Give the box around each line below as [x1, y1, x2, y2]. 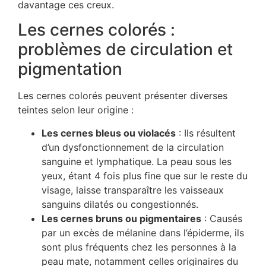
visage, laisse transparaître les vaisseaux [42, 183, 224, 196]
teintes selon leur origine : [18, 104, 134, 116]
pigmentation [18, 59, 122, 80]
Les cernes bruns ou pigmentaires [42, 212, 201, 224]
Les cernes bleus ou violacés [42, 126, 176, 139]
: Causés [201, 212, 242, 224]
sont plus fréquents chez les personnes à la [42, 240, 236, 253]
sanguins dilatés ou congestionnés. [42, 198, 198, 210]
